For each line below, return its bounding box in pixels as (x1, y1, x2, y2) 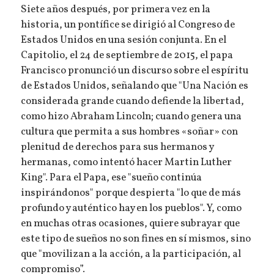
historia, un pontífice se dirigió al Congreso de (21, 17, 235, 32)
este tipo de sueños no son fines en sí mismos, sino (21, 231, 251, 246)
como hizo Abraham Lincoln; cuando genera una (21, 109, 242, 124)
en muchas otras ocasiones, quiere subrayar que (21, 216, 240, 231)
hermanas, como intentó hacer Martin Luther (21, 155, 232, 170)
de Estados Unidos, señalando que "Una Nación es (21, 78, 249, 94)
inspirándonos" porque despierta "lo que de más (21, 185, 242, 201)
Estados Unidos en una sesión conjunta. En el (21, 32, 227, 48)
